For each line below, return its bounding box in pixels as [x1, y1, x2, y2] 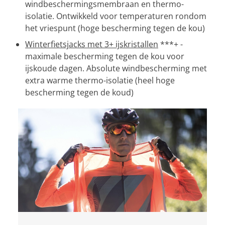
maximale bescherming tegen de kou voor [25, 50, 184, 62]
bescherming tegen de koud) [25, 86, 134, 98]
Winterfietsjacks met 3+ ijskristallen [25, 38, 158, 50]
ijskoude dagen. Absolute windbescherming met [25, 62, 207, 74]
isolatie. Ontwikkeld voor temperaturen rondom [25, 10, 206, 22]
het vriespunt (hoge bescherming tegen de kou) [25, 22, 205, 34]
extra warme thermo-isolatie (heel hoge [25, 74, 175, 86]
